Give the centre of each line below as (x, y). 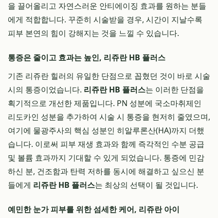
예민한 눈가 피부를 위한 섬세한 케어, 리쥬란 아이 (94, 209)
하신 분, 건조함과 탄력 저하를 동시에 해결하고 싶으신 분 (106, 171)
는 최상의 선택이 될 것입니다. (146, 185)
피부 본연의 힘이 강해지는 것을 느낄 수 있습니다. (93, 33)
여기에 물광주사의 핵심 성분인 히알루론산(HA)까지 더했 (106, 130)
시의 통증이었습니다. (46, 90)
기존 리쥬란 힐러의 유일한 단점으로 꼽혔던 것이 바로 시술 (109, 76)
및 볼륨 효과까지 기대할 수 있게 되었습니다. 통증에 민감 (106, 158)
